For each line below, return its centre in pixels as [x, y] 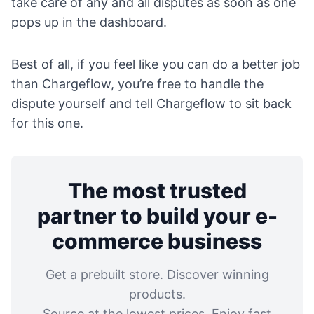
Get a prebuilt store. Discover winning [157, 275]
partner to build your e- [157, 216]
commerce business [157, 241]
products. [157, 294]
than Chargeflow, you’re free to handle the [137, 84]
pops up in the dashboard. [89, 22]
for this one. [47, 123]
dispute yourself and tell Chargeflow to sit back [151, 104]
